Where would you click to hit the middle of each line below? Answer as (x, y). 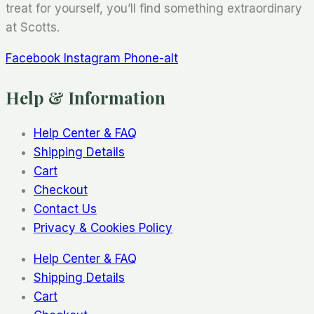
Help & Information (86, 97)
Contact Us (65, 209)
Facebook (33, 58)
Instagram (92, 58)
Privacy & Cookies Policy (103, 227)
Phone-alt (151, 58)
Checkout (61, 190)
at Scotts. (33, 27)
